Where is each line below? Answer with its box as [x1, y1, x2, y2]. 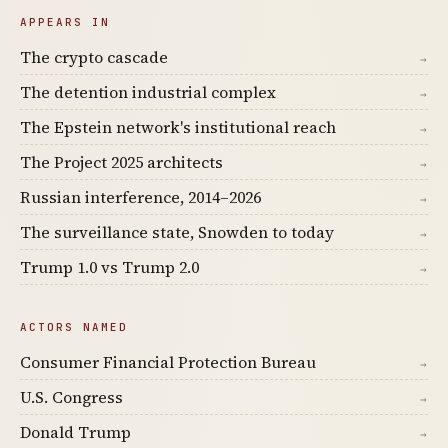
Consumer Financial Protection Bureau [20, 351, 316, 373]
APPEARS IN [20, 15, 110, 29]
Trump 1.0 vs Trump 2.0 [20, 256, 199, 278]
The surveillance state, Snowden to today [20, 221, 334, 243]
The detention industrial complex [20, 81, 276, 103]
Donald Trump [20, 421, 131, 443]
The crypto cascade [20, 46, 168, 68]
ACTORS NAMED [20, 320, 128, 334]
